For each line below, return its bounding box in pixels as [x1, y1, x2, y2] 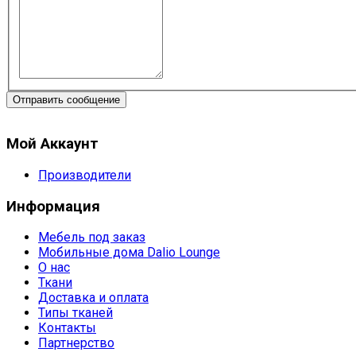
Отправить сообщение [13, 94, 120, 106]
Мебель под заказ [38, 230, 145, 246]
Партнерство [38, 335, 114, 351]
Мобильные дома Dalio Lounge [38, 245, 220, 261]
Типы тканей [38, 305, 113, 321]
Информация [6, 197, 100, 215]
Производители [38, 167, 131, 183]
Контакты [38, 320, 96, 336]
